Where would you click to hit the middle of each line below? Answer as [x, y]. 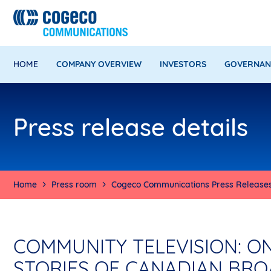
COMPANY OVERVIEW [99, 64]
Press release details [131, 127]
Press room [74, 184]
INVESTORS [183, 64]
